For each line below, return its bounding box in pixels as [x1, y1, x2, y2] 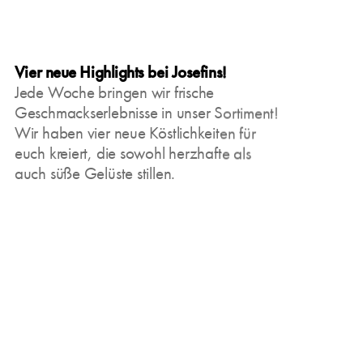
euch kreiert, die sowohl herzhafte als [14, 142, 251, 164]
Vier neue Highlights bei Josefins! [14, 61, 226, 83]
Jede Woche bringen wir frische [14, 81, 215, 104]
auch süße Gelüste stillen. [14, 162, 176, 185]
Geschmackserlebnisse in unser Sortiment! [14, 101, 279, 124]
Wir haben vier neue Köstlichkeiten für [14, 122, 256, 144]
